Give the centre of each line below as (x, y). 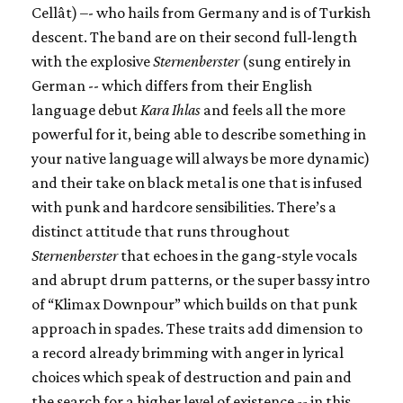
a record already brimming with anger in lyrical (188, 352)
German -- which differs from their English (172, 85)
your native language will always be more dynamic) (201, 158)
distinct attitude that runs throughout (161, 231)
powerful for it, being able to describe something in (199, 134)
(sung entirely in (295, 61)
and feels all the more (273, 109)
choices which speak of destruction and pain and (192, 376)
